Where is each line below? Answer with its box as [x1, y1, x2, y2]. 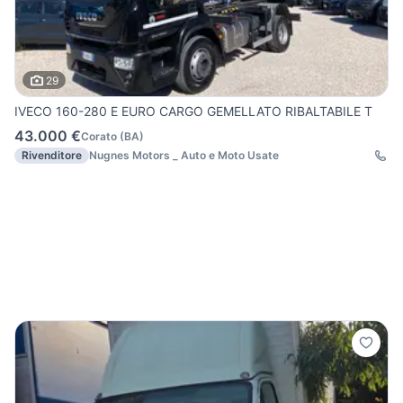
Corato [81, 129, 117, 143]
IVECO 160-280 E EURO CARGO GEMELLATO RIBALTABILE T [14, 103, 372, 120]
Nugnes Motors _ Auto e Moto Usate [89, 148, 279, 163]
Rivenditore [22, 148, 82, 163]
